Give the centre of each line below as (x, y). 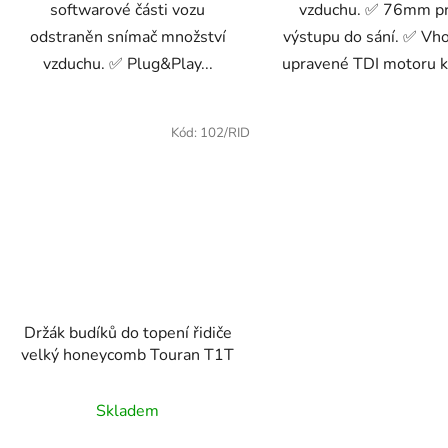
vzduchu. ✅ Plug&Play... (127, 64)
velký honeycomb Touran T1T (128, 354)
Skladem (128, 410)
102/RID (224, 133)
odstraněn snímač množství (127, 37)
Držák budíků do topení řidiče (83, 332)
